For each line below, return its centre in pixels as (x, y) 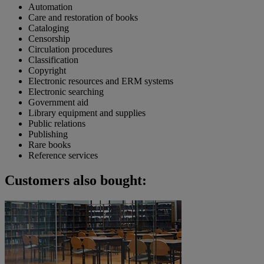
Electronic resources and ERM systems (101, 81)
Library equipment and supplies (87, 113)
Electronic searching (66, 92)
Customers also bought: (76, 181)
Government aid (58, 103)
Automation (50, 7)
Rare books (49, 145)
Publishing (48, 134)
